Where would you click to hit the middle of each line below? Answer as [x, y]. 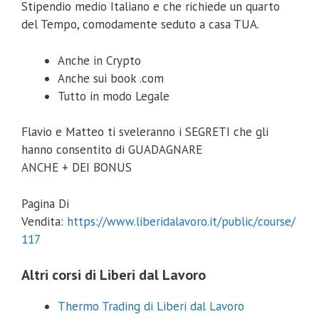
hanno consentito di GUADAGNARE [112, 150]
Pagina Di [45, 203]
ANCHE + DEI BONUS [77, 168]
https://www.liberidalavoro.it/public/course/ [181, 221]
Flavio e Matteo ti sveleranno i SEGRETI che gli [145, 132]
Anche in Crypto [99, 60]
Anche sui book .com [111, 78]
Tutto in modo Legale [114, 96]
